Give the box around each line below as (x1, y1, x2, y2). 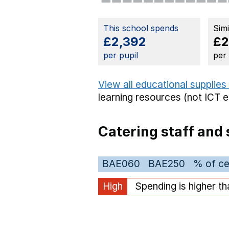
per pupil (103, 50, 138, 61)
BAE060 (102, 158, 140, 170)
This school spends (103, 23, 178, 33)
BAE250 (148, 158, 185, 170)
